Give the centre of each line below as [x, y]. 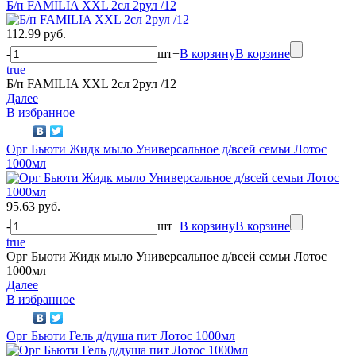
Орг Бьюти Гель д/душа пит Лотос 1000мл [121, 335]
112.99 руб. [36, 33]
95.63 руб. [33, 206]
